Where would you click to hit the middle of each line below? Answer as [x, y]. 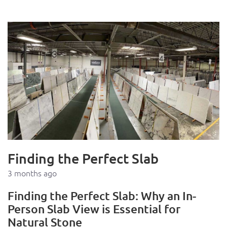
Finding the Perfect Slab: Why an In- [102, 196]
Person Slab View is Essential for [94, 209]
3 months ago [32, 173]
